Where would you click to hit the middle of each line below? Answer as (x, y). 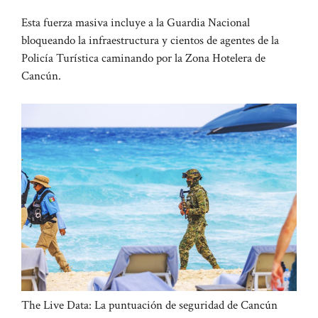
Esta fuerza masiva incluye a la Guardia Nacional (136, 23)
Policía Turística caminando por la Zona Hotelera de (143, 59)
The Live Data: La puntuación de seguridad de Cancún (149, 305)
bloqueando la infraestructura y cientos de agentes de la (150, 41)
